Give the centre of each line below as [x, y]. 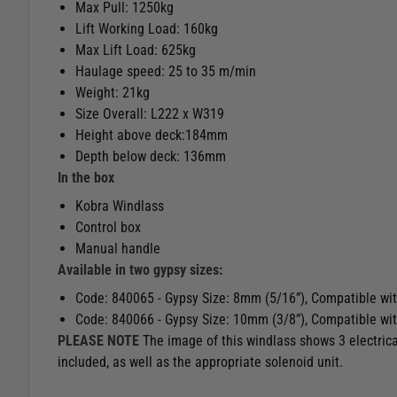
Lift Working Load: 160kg [147, 29]
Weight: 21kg [113, 93]
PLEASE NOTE [98, 341]
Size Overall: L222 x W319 [150, 114]
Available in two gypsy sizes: [140, 270]
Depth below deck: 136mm [152, 157]
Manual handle [118, 249]
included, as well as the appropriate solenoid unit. [202, 362]
